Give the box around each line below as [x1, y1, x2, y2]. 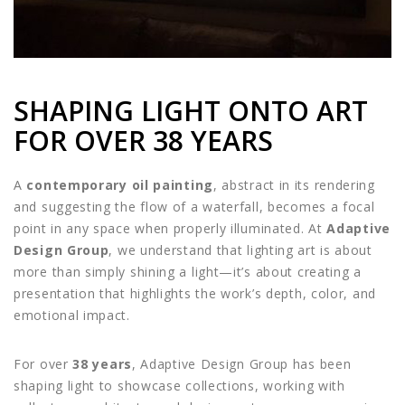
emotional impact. [14, 306, 130, 324]
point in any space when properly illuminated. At [14, 219, 327, 237]
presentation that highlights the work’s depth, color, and [14, 284, 376, 302]
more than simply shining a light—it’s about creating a [14, 262, 362, 280]
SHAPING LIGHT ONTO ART [14, 91, 368, 129]
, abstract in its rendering [212, 175, 375, 193]
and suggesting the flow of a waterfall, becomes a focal [14, 197, 375, 215]
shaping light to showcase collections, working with [14, 376, 345, 394]
